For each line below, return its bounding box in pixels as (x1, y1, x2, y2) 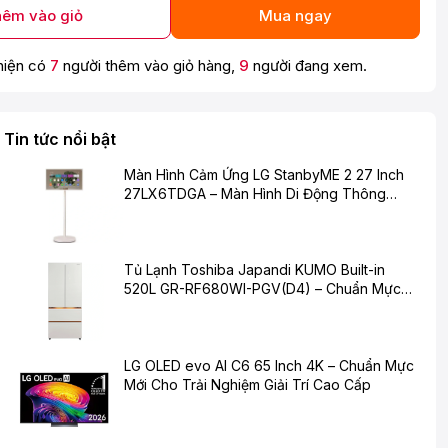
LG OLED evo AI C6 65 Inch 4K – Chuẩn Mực (124, 356, 414, 374)
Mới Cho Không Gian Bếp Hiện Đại (124, 299, 346, 317)
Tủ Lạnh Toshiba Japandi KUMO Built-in (124, 261, 385, 279)
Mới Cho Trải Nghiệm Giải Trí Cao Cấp (124, 375, 371, 393)
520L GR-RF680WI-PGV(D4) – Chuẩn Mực (124, 280, 401, 298)
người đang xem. (249, 56, 367, 75)
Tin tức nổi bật (4, 129, 116, 149)
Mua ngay (259, 6, 332, 25)
